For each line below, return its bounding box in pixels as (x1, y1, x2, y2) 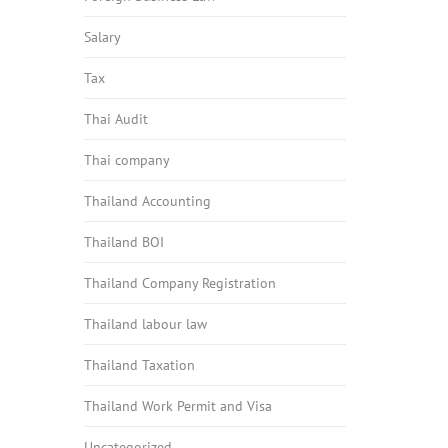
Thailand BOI (83, 233, 164, 251)
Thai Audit (83, 110, 148, 128)
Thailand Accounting (83, 192, 211, 210)
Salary (83, 28, 121, 46)
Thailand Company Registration (83, 274, 276, 292)
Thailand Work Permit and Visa (83, 397, 272, 415)
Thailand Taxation (83, 356, 195, 374)
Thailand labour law (83, 315, 207, 333)
